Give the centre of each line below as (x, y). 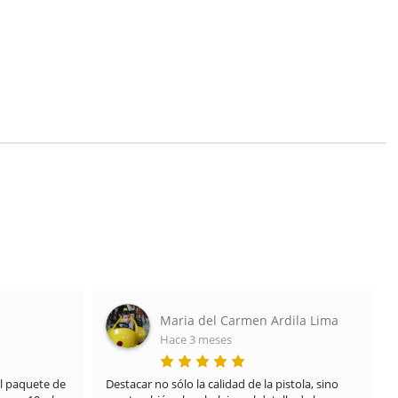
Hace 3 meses (196, 339)
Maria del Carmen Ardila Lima (250, 320)
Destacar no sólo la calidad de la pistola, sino (223, 383)
